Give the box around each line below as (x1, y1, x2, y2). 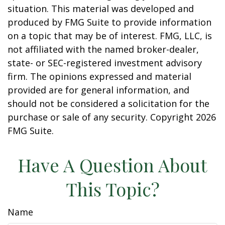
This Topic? (65, 177, 160, 201)
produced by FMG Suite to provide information (8, 16, 211, 28)
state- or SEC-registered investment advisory (8, 57, 202, 69)
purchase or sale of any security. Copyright (8, 111, 196, 123)
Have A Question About (18, 153, 207, 177)
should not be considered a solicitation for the (8, 97, 209, 109)
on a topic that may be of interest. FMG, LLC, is (8, 30, 212, 42)
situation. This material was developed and (8, 3, 194, 15)
